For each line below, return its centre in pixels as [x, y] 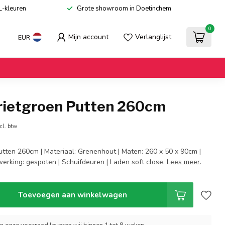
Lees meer [184, 162]
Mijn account [88, 37]
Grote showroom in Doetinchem [124, 9]
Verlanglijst [153, 37]
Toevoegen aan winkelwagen [72, 195]
